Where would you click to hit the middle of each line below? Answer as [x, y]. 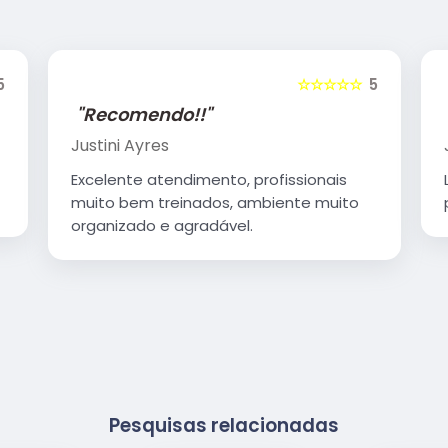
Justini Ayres [119, 145]
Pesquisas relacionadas [224, 425]
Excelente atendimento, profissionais [208, 179]
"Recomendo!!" [143, 114]
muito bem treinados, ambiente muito [214, 202]
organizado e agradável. [161, 225]
